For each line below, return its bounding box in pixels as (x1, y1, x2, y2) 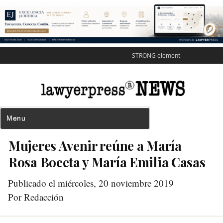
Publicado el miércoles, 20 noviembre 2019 (8, 177, 174, 190)
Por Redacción (8, 191, 64, 204)
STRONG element (131, 51, 180, 60)
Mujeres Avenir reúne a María (8, 137, 182, 155)
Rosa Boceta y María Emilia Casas (8, 153, 206, 171)
